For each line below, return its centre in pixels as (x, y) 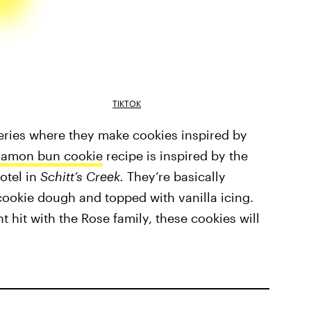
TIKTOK (127, 103)
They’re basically (176, 176)
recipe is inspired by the (175, 155)
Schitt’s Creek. (83, 176)
